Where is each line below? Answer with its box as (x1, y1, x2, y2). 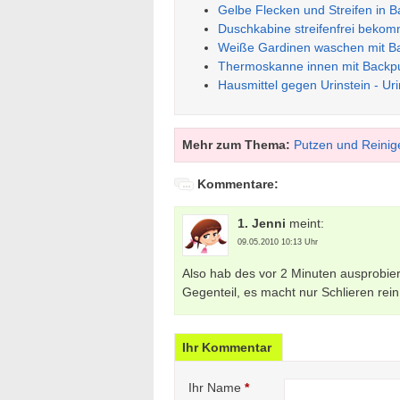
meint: (286, 216, 324, 231)
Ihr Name (185, 380, 245, 396)
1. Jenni (237, 216, 286, 231)
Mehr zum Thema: (182, 137, 290, 153)
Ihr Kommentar (182, 340, 271, 355)
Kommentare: (197, 177, 279, 192)
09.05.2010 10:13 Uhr (237, 237, 318, 247)
